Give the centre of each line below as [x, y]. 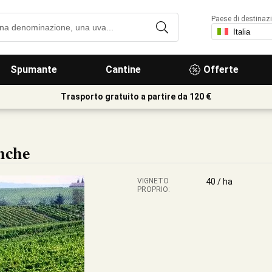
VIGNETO [153, 181]
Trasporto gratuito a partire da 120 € [136, 97]
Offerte [221, 70]
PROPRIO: [154, 189]
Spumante [34, 70]
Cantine [123, 70]
